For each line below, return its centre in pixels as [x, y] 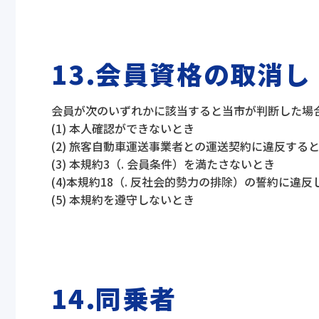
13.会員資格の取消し [181, 73]
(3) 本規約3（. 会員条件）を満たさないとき [163, 164]
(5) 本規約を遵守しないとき [123, 199]
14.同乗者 [114, 298]
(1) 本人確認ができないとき [123, 128]
